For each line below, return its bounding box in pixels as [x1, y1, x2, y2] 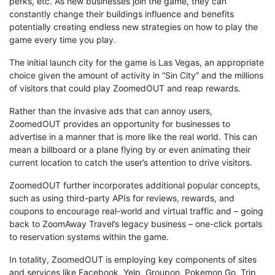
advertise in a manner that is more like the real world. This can [9, 131, 257, 142]
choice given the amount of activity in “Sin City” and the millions [9, 70, 263, 81]
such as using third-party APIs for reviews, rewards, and [9, 193, 234, 204]
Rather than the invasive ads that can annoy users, [9, 106, 212, 117]
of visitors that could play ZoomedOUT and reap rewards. [9, 83, 241, 94]
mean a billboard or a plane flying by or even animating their [9, 144, 250, 155]
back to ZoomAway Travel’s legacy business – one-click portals [9, 219, 262, 230]
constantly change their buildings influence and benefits [9, 9, 234, 20]
